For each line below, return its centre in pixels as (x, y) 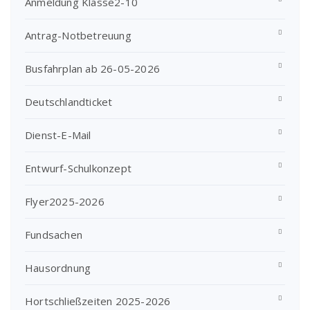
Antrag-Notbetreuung (78, 35)
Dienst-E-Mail (58, 135)
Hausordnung (58, 268)
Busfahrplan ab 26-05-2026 (92, 69)
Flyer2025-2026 (65, 201)
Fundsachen (54, 235)
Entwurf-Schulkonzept (78, 168)
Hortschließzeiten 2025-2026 (98, 301)
